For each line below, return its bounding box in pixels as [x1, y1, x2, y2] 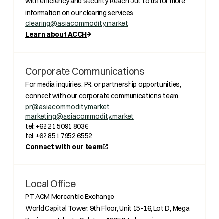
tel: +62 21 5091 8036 [25, 122, 88, 131]
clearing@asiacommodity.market [25, 19, 128, 28]
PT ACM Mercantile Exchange [25, 192, 115, 201]
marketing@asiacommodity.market [25, 112, 134, 121]
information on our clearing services [25, 8, 134, 17]
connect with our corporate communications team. [25, 91, 180, 100]
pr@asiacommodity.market [25, 102, 109, 111]
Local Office [25, 177, 76, 190]
